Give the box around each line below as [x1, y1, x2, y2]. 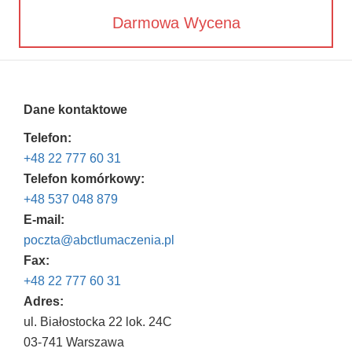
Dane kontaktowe [24, 103, 127, 117]
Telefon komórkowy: [24, 172, 145, 186]
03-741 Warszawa [24, 335, 124, 350]
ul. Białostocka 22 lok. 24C [24, 315, 172, 329]
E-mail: [24, 213, 64, 227]
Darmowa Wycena [112, 14, 240, 32]
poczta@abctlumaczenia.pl [24, 233, 174, 247]
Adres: [24, 295, 64, 309]
